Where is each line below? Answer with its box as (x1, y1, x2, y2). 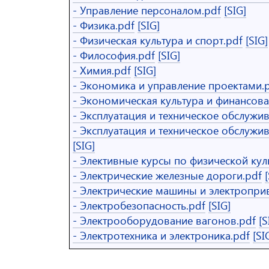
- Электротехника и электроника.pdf (73, 228, 250, 243)
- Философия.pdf (73, 47, 155, 62)
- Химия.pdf (73, 62, 131, 77)
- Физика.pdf (73, 17, 134, 32)
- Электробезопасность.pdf (73, 198, 205, 213)
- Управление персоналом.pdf (73, 2, 221, 17)
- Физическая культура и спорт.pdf (73, 32, 243, 47)
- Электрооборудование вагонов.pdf (73, 213, 256, 228)
